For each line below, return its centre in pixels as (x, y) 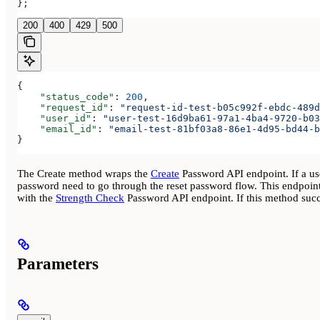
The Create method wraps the (84, 173)
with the (36, 197)
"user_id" (54, 119)
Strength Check (90, 197)
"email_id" (57, 129)
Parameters (58, 264)
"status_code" (66, 97)
